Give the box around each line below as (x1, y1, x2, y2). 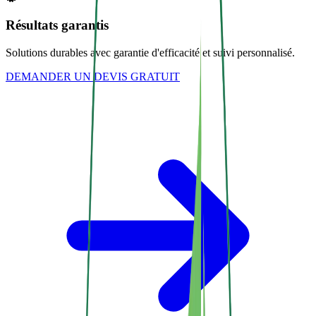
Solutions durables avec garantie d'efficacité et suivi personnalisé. (6, 46, 295, 59)
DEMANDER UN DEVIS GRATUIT (6, 70, 180, 83)
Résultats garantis (6, 18, 109, 33)
